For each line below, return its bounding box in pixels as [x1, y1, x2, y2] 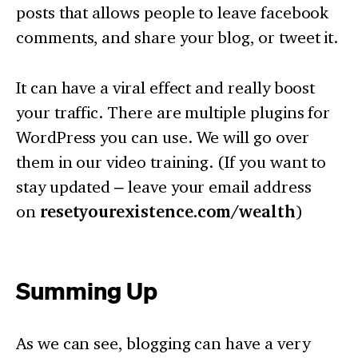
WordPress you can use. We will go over [16, 127, 309, 148]
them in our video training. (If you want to [16, 152, 327, 173]
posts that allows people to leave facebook [16, 2, 329, 23]
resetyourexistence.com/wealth [39, 201, 296, 223]
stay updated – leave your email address [16, 177, 312, 197]
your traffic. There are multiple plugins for [16, 102, 331, 123]
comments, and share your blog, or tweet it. [16, 27, 339, 48]
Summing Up [16, 275, 157, 306]
